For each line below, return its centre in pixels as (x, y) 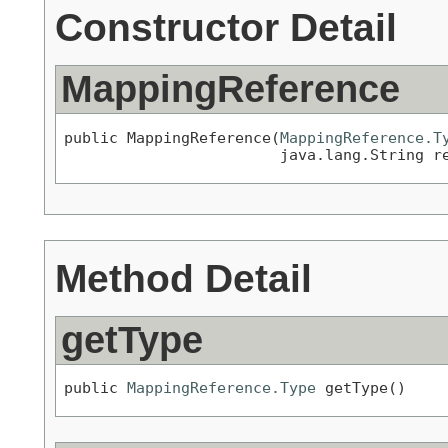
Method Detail (183, 277)
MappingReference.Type (221, 388)
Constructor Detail (226, 27)
